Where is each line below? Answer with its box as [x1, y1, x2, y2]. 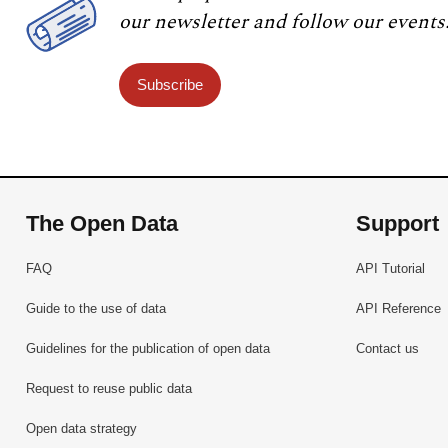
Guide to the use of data [26, 300, 167, 316]
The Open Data [26, 210, 179, 236]
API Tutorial [355, 260, 425, 276]
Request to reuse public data [26, 381, 193, 397]
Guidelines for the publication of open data [26, 340, 271, 356]
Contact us [355, 340, 419, 356]
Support [355, 210, 439, 236]
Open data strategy [26, 421, 138, 437]
